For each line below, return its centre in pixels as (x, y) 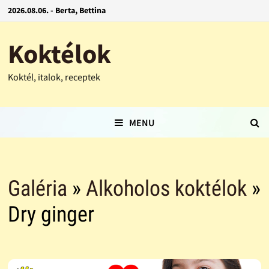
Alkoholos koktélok (166, 189)
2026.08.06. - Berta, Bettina (56, 10)
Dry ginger (51, 215)
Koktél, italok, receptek (54, 77)
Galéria (37, 189)
